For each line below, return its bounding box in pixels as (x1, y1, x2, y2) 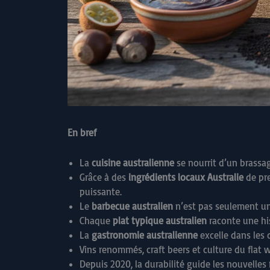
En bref (67, 127, 96, 139)
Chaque (80, 214, 113, 227)
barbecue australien (92, 199, 173, 212)
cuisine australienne (92, 156, 174, 169)
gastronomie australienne (92, 228, 198, 241)
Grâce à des (80, 171, 128, 183)
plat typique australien (113, 214, 207, 227)
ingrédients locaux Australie (128, 171, 243, 183)
